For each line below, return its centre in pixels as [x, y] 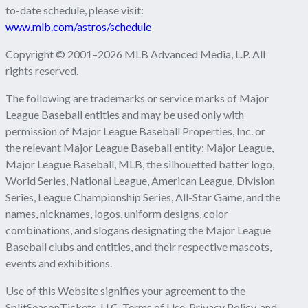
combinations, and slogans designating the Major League [138, 230]
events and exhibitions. [59, 263]
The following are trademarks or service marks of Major [137, 98]
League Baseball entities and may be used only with [125, 115]
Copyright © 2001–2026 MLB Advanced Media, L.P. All [135, 54]
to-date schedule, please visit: [75, 10]
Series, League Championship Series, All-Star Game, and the [143, 197]
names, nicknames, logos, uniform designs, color [117, 214]
